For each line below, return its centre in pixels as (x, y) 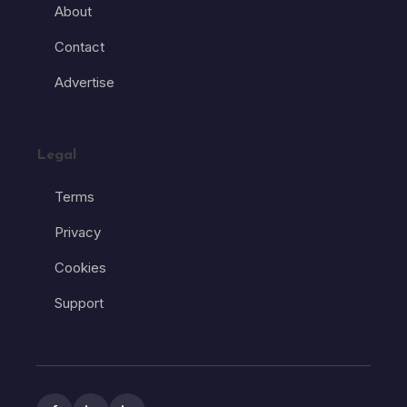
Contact (79, 47)
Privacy (78, 233)
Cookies (80, 268)
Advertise (84, 83)
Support (79, 303)
